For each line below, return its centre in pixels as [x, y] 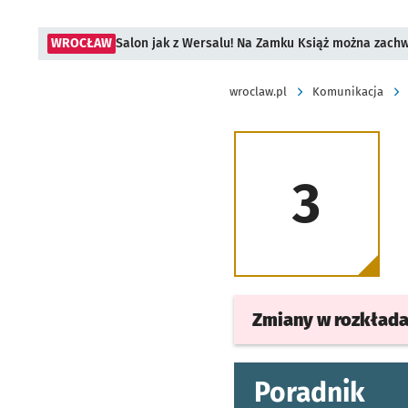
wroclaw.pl [258, 92]
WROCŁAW [82, 43]
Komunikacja [348, 92]
